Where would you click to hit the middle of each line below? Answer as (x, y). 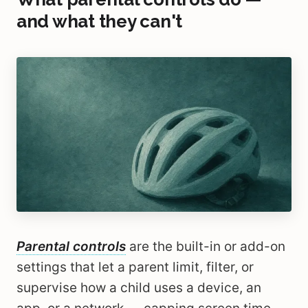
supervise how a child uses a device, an (139, 288)
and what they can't (100, 21)
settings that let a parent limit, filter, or (135, 267)
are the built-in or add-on (206, 246)
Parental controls (71, 246)
